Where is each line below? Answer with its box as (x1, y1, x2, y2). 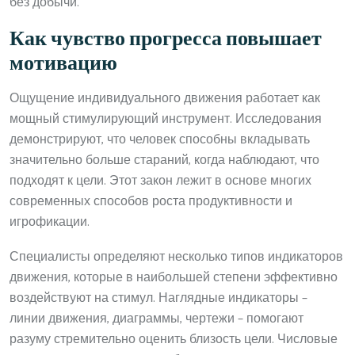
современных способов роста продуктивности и (10, 190, 292, 212)
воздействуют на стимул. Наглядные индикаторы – (10, 287, 307, 309)
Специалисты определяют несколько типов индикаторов (10, 246, 343, 268)
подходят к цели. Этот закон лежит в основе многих (10, 170, 311, 192)
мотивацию (10, 47, 117, 81)
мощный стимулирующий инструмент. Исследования (10, 108, 322, 130)
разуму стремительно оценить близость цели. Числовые (10, 328, 338, 350)
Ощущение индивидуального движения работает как (10, 87, 320, 109)
